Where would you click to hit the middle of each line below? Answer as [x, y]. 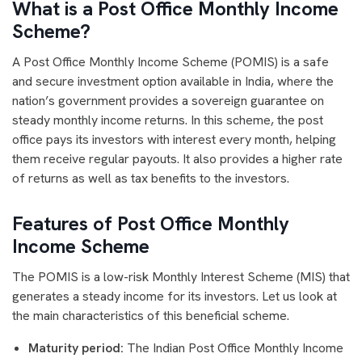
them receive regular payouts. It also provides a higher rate [177, 158]
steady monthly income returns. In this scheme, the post [168, 120]
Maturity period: [76, 347]
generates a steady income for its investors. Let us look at [175, 296]
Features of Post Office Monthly [151, 223]
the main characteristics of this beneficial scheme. [151, 315]
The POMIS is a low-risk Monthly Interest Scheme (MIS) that [181, 276]
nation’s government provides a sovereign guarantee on [168, 100]
